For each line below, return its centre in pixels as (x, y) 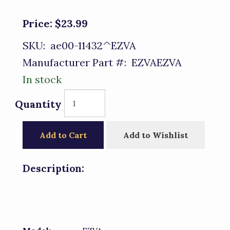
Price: (37, 23)
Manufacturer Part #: (74, 62)
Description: (53, 168)
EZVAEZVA (154, 62)
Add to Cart (63, 135)
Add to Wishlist (156, 135)
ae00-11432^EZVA (91, 45)
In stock (42, 79)
